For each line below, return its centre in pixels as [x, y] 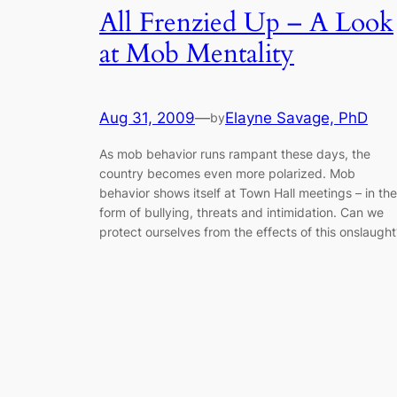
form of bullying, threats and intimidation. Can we [241, 212]
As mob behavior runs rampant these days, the [235, 153]
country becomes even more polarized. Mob [227, 173]
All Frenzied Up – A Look [246, 23]
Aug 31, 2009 [147, 118]
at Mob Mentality [197, 54]
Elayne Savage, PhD [296, 118]
